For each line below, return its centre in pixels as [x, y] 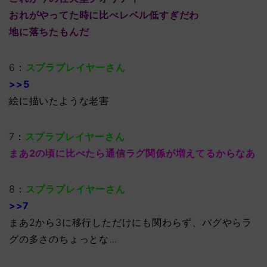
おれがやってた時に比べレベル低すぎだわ [104, 15]
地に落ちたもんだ [49, 32]
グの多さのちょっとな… [63, 239]
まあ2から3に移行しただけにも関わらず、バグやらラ [131, 223]
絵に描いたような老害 [59, 101]
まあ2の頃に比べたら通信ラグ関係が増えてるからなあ [132, 153]
